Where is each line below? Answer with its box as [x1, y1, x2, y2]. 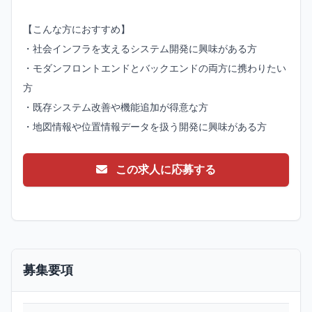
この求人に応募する [113, 164, 216, 176]
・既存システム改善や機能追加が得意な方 [23, 102, 208, 114]
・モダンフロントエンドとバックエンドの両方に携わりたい [23, 63, 286, 75]
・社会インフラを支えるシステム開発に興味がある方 [23, 43, 257, 55]
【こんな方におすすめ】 [23, 24, 130, 36]
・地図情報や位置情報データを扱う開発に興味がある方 [23, 121, 267, 133]
